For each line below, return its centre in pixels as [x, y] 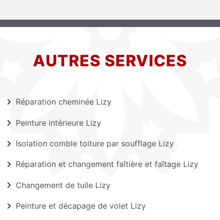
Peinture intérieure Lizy [58, 123]
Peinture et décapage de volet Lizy [81, 206]
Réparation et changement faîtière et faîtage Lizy [107, 164]
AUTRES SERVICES [110, 61]
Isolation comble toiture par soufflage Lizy [95, 143]
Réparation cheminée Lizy [64, 102]
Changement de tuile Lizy [63, 185]
